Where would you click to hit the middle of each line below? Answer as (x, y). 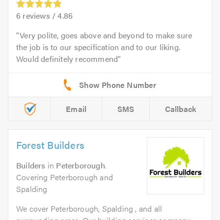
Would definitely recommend (67, 59)
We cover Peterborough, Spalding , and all (89, 209)
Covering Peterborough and (65, 177)
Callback (181, 109)
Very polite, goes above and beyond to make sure (106, 35)
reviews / (39, 16)
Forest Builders (50, 145)
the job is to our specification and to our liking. (98, 47)
